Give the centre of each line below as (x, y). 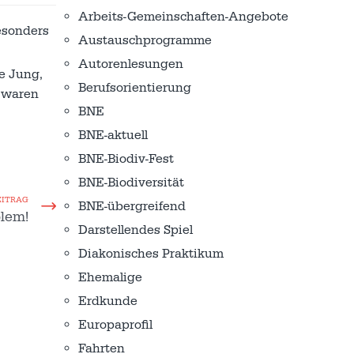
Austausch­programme (145, 40)
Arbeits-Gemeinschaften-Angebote (183, 17)
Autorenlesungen (131, 64)
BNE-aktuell (113, 135)
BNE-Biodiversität (131, 183)
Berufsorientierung (135, 88)
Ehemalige (110, 277)
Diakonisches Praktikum (151, 254)
